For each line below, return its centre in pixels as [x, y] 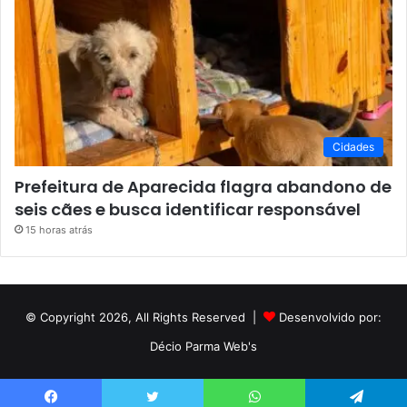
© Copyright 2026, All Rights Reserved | [144, 318]
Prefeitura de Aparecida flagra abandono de [203, 187]
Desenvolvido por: [330, 318]
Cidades [353, 147]
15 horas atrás [59, 230]
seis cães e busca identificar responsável [188, 210]
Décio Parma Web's [203, 347]
